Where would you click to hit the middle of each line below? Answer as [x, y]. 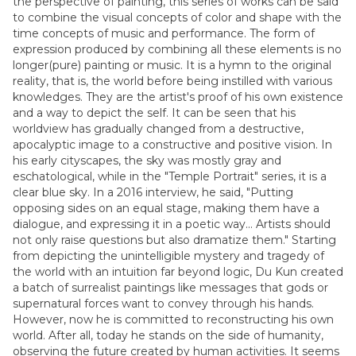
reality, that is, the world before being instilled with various [172, 81]
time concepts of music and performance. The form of [164, 33]
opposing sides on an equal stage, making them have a [166, 208]
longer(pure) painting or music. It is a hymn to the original [172, 65]
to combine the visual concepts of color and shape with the [177, 17]
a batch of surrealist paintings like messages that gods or [170, 288]
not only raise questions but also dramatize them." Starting [174, 240]
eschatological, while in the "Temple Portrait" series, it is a [170, 176]
